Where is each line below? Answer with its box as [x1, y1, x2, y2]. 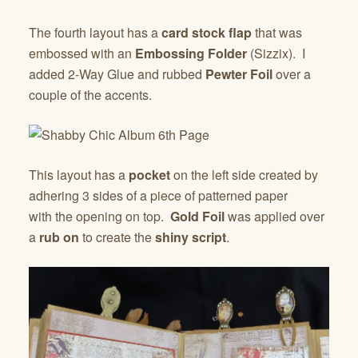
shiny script [155, 227, 226, 246]
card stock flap [161, 22, 252, 42]
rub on [39, 227, 79, 246]
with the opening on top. [29, 206, 167, 225]
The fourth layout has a [29, 22, 161, 42]
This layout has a [29, 165, 129, 184]
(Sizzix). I [247, 43, 305, 62]
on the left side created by [170, 165, 318, 184]
